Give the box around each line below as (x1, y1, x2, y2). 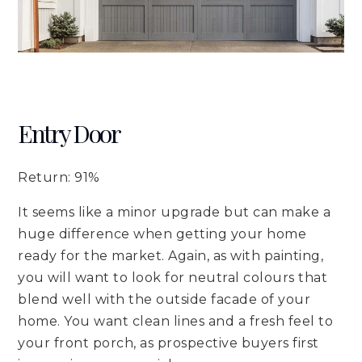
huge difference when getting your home (18, 226, 307, 242)
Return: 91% (18, 170, 100, 186)
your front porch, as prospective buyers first (18, 335, 319, 351)
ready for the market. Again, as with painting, (18, 248, 324, 264)
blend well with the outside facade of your (18, 292, 311, 308)
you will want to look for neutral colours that (18, 270, 328, 286)
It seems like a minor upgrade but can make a (18, 204, 331, 221)
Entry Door (18, 117, 120, 150)
